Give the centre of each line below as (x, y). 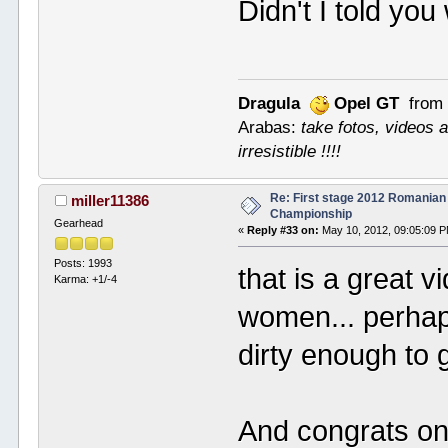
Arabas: (270, 126)
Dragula (269, 102)
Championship (311, 213)
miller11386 (109, 200)
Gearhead (79, 222)
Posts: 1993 (83, 263)
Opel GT (367, 102)
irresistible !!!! (290, 150)
